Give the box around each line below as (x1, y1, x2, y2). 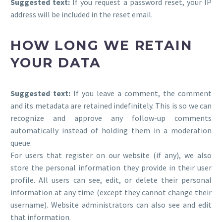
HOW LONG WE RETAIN (10, 37, 193, 54)
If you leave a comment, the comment (73, 88, 212, 99)
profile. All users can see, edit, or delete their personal (10, 175, 212, 185)
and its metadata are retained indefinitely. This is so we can (10, 101, 212, 111)
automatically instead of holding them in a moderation (10, 125, 212, 136)
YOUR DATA (10, 55, 102, 71)
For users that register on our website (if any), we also (10, 150, 212, 161)
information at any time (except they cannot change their (10, 187, 212, 198)
